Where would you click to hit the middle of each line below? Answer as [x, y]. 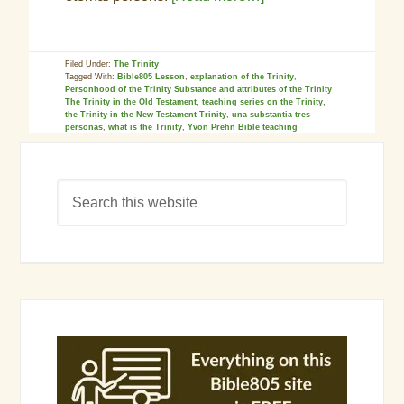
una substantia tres [271, 115]
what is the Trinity [146, 127]
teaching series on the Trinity [263, 102]
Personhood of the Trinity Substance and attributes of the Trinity [199, 89]
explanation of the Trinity [243, 77]
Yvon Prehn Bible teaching [243, 127]
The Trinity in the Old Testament [131, 102]
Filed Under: [90, 64]
